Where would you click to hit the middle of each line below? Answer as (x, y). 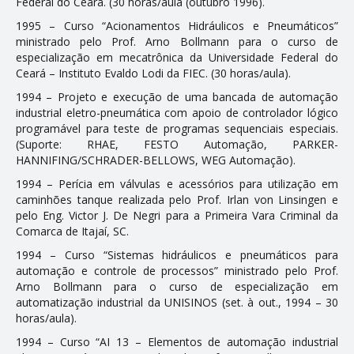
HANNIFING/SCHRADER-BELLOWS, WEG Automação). (156, 160)
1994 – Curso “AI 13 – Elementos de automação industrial (177, 341)
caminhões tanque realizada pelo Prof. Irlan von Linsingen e (177, 199)
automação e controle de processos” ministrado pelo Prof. (177, 270)
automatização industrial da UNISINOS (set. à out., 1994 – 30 (177, 302)
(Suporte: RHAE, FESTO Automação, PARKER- (177, 144)
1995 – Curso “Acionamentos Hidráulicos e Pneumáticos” (177, 25)
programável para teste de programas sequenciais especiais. (177, 128)
